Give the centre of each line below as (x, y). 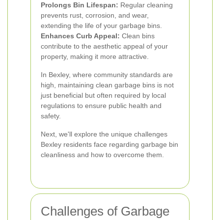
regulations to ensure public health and (101, 106)
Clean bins (137, 36)
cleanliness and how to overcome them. (102, 155)
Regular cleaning (146, 5)
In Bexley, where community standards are (107, 75)
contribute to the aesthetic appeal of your (104, 46)
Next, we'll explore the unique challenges (104, 134)
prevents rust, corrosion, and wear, (95, 15)
